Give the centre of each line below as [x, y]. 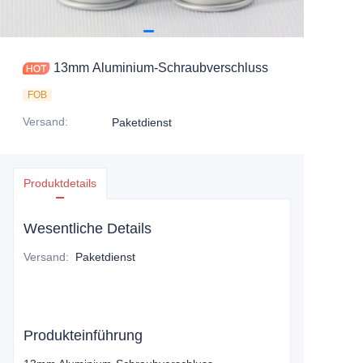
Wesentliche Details [88, 228]
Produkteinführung [83, 335]
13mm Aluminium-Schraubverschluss [161, 68]
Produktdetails [60, 183]
